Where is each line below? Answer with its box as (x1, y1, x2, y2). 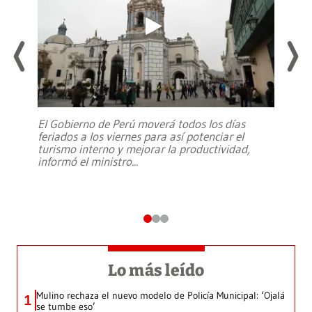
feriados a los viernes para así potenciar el (38, 129, 244, 144)
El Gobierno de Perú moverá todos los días (38, 116, 245, 132)
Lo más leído (107, 260, 205, 280)
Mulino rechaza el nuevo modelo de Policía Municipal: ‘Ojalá (36, 288, 285, 302)
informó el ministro (38, 154, 132, 169)
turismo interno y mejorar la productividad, (38, 141, 250, 157)
